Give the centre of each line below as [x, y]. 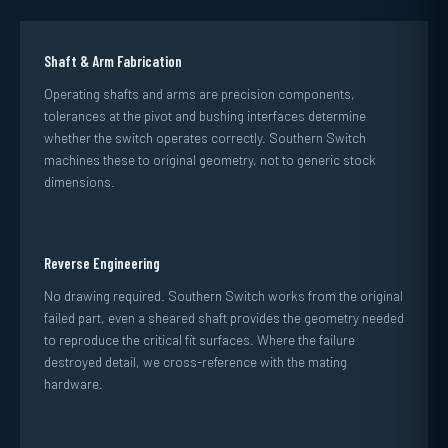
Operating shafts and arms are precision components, [199, 93]
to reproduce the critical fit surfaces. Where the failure [199, 339]
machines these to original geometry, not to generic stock [210, 159]
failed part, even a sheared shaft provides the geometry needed [224, 317]
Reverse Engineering [102, 263]
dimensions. [79, 181]
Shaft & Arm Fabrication [113, 61]
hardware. [73, 383]
